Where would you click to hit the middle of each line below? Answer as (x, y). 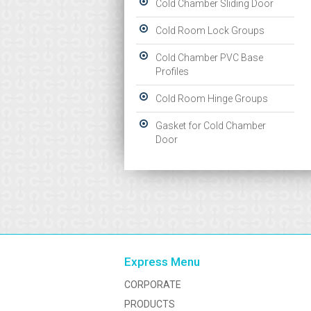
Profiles (172, 72)
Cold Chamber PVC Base (209, 58)
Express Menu (162, 262)
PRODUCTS (150, 304)
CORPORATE (153, 285)
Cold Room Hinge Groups (212, 99)
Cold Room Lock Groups (210, 31)
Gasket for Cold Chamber (211, 126)
